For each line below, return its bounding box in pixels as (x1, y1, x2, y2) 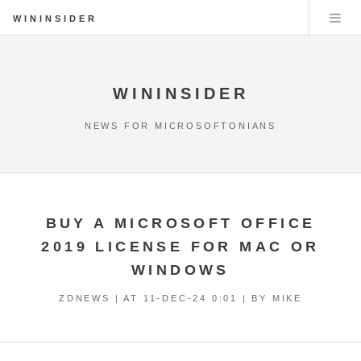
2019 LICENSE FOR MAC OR (41, 238, 320, 255)
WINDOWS (131, 261, 230, 278)
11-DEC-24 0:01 (143, 293, 238, 304)
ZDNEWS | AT (59, 293, 143, 304)
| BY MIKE (237, 293, 302, 304)
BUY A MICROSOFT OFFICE (45, 214, 316, 231)
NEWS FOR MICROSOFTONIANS (84, 120, 277, 131)
